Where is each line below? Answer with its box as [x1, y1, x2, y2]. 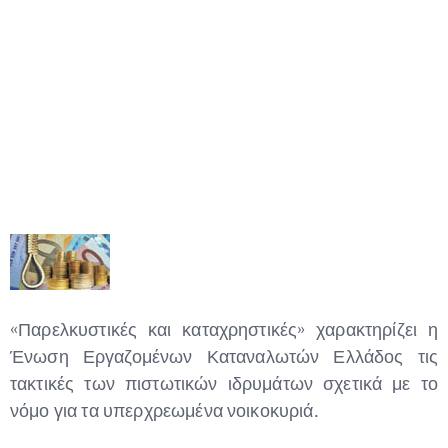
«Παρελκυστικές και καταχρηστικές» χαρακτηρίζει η [10, 319, 438, 341]
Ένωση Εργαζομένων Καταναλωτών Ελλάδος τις [10, 346, 438, 368]
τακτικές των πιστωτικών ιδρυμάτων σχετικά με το [10, 373, 438, 395]
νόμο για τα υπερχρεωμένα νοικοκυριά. [10, 400, 319, 422]
